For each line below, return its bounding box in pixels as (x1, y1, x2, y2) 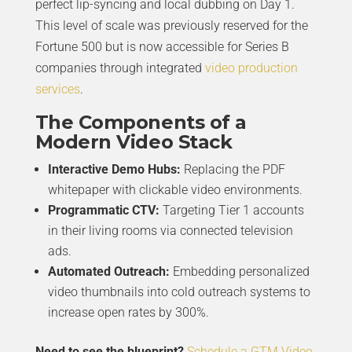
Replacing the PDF (180, 161, 285, 177)
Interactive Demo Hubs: (47, 161, 181, 177)
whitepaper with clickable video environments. (47, 181, 302, 197)
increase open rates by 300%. (47, 304, 209, 320)
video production (204, 60, 298, 75)
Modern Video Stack (35, 130, 233, 153)
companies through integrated (35, 60, 205, 75)
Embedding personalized (169, 263, 310, 279)
